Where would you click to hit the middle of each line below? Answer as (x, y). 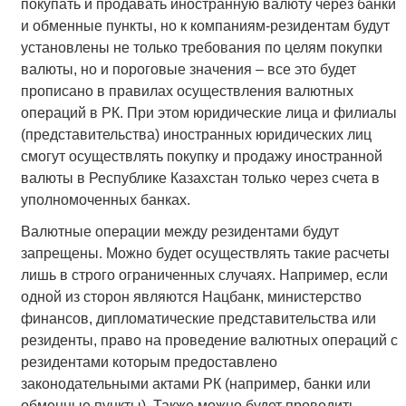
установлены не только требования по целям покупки (201, 48)
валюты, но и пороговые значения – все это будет (188, 70)
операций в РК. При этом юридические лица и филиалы (208, 113)
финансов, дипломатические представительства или (198, 319)
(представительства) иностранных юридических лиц (196, 135)
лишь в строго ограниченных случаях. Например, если (204, 275)
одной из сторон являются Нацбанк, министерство (191, 297)
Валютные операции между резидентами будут (179, 232)
